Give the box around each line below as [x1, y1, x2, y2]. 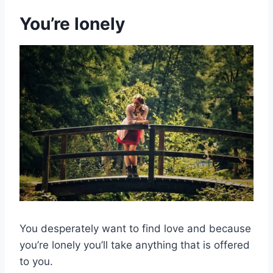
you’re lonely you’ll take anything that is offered [19, 239, 250, 252]
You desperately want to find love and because [19, 222, 251, 235]
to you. [19, 255, 53, 268]
